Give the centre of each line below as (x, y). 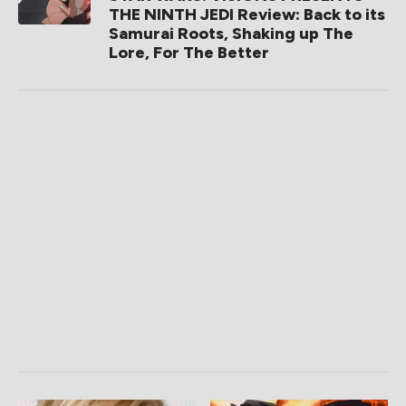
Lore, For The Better (189, 53)
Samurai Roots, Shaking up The (231, 34)
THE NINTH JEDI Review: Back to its (247, 15)
